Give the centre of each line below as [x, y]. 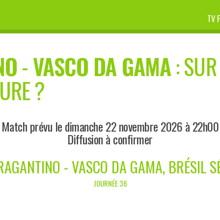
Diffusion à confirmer [110, 139]
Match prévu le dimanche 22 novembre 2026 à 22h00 [110, 126]
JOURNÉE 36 [110, 183]
